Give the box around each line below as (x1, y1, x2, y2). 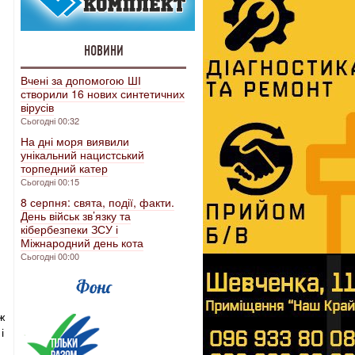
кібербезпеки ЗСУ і (21, 221, 118, 237)
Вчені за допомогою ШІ (21, 72, 141, 88)
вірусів (21, 99, 54, 115)
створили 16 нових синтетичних (21, 86, 185, 101)
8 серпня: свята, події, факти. (21, 194, 174, 210)
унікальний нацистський (21, 147, 144, 162)
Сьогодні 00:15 (21, 175, 79, 188)
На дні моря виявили (21, 133, 129, 149)
